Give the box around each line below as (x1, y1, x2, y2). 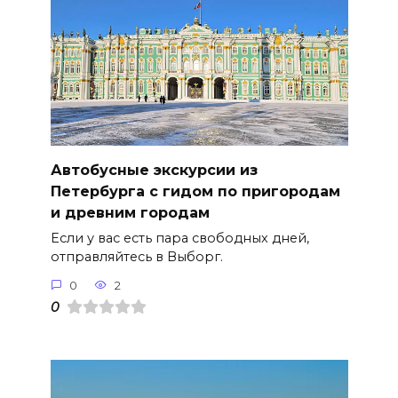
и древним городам (50, 203, 210, 221)
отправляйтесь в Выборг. (50, 249, 223, 266)
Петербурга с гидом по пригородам (50, 182, 340, 200)
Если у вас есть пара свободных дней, (50, 230, 309, 247)
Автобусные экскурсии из (50, 161, 258, 179)
